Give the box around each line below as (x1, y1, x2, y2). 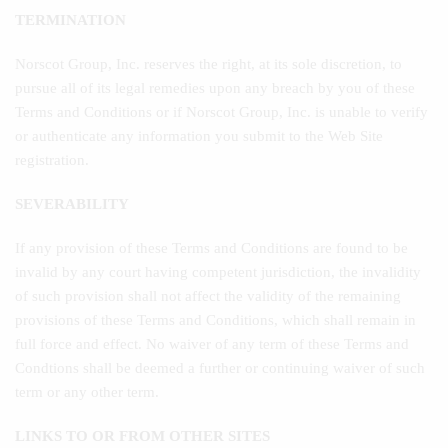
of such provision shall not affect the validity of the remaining (15, 288, 401, 304)
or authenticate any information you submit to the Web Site (15, 128, 383, 144)
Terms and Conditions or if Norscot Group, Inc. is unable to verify (15, 104, 428, 120)
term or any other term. (15, 384, 159, 400)
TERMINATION (15, 12, 126, 28)
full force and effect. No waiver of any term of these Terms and (15, 336, 409, 352)
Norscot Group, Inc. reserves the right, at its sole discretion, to (15, 56, 402, 72)
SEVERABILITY (15, 196, 129, 212)
